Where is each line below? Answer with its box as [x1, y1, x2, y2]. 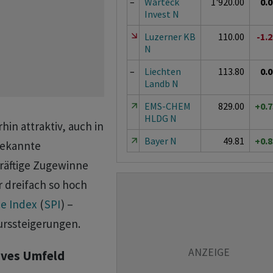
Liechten [144, 65, 181, 77]
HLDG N [144, 112, 177, 124]
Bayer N [144, 135, 177, 147]
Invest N [144, 8, 179, 20]
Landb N [144, 77, 179, 90]
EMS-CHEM [144, 100, 191, 112]
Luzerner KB [144, 30, 196, 43]
